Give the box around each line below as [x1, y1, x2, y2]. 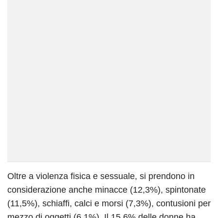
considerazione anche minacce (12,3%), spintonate [7, 184, 206, 195]
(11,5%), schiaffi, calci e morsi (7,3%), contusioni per [7, 198, 211, 208]
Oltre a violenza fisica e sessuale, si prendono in [7, 171, 195, 181]
